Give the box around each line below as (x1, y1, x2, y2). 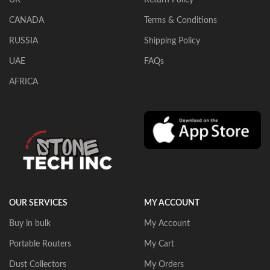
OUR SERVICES (9, 199, 67, 208)
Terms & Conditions (144, 16, 217, 25)
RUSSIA (9, 36, 38, 45)
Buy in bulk (9, 219, 51, 228)
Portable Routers (9, 240, 71, 249)
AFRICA (9, 77, 38, 86)
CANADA (9, 16, 44, 25)
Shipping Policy (144, 36, 200, 45)
